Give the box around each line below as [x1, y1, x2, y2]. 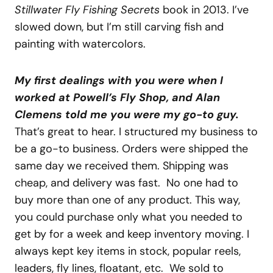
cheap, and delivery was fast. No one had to [15, 175, 238, 191]
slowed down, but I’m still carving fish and [15, 19, 224, 35]
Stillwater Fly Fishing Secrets [15, 2, 160, 18]
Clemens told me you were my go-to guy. [15, 107, 239, 122]
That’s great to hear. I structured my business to [15, 124, 258, 140]
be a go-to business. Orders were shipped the [15, 141, 248, 157]
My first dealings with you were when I [15, 73, 223, 88]
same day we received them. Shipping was [15, 158, 229, 174]
